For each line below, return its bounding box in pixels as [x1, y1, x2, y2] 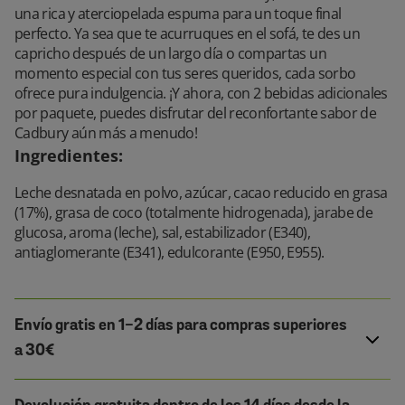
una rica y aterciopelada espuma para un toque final [14, 4, 342, 24]
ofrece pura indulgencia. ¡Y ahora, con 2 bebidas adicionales [14, 83, 388, 103]
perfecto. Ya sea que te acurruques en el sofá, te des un [14, 24, 361, 43]
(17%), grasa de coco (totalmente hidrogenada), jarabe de [14, 202, 373, 222]
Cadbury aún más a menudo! [14, 123, 197, 143]
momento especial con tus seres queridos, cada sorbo [14, 63, 356, 83]
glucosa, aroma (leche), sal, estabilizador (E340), [14, 222, 310, 242]
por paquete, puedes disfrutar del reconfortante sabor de [14, 103, 377, 123]
